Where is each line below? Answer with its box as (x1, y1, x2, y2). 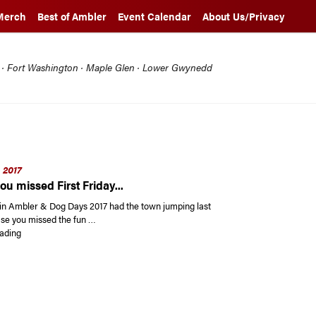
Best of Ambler (37, 9, 107, 23)
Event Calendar (118, 9, 191, 23)
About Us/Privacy (202, 9, 285, 23)
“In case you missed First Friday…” (20, 224, 155, 238)
